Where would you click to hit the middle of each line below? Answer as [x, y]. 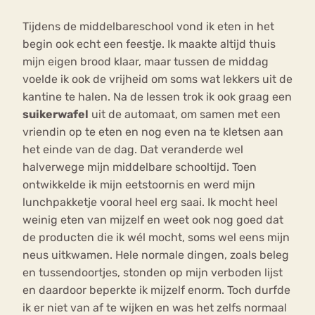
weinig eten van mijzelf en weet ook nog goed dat [153, 219]
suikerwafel [56, 114]
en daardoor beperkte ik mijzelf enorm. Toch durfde [156, 290]
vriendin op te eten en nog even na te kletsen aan [153, 131]
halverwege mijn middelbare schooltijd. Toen [140, 167]
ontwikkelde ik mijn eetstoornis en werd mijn [139, 184]
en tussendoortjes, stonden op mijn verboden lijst [153, 272]
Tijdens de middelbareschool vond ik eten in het [148, 26]
